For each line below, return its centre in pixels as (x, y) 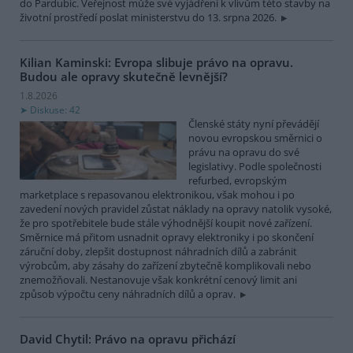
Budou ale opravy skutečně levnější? (124, 77)
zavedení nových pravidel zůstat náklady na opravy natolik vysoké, (176, 208)
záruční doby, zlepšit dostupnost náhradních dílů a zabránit (158, 251)
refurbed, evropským (238, 180)
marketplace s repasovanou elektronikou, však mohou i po (157, 194)
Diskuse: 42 (55, 110)
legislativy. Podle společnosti (255, 166)
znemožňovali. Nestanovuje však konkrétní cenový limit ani (158, 279)
